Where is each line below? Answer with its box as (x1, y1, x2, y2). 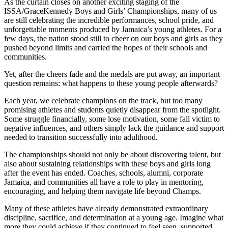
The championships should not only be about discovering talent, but (4, 150, 221, 159)
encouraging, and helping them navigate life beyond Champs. (4, 186, 201, 195)
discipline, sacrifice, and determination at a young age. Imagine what (4, 213, 223, 222)
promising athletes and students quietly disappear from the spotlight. (4, 105, 221, 114)
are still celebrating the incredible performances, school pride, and (4, 15, 214, 24)
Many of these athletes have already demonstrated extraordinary (4, 204, 208, 213)
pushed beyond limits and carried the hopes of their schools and (4, 43, 207, 52)
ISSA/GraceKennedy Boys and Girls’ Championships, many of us (4, 6, 217, 15)
